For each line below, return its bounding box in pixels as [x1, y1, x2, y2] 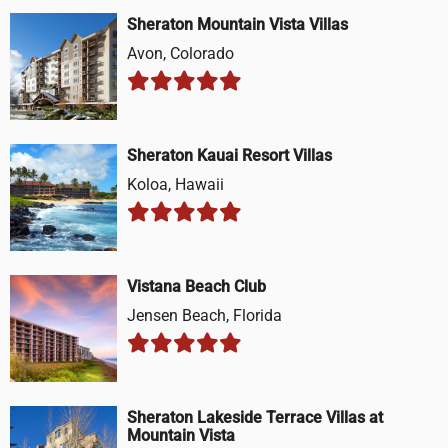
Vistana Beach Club [127, 277, 266, 297]
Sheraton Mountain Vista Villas [127, 15, 348, 35]
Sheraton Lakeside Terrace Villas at [127, 408, 383, 428]
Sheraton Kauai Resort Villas [127, 146, 332, 166]
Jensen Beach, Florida [127, 306, 282, 326]
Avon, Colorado [127, 44, 234, 64]
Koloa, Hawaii [127, 175, 224, 195]
